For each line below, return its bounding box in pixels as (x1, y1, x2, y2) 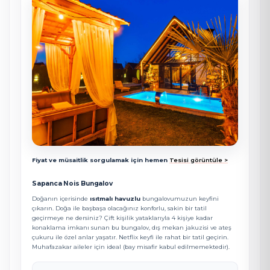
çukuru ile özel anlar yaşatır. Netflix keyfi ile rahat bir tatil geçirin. (32, 233, 228, 240)
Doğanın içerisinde (32, 195, 90, 202)
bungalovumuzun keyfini (140, 195, 219, 202)
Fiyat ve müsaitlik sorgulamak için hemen (32, 156, 168, 163)
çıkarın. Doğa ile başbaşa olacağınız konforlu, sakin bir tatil (32, 204, 207, 212)
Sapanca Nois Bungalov (32, 179, 113, 187)
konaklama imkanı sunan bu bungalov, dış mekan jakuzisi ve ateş (32, 224, 231, 231)
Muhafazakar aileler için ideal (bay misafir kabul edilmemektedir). (32, 243, 230, 250)
